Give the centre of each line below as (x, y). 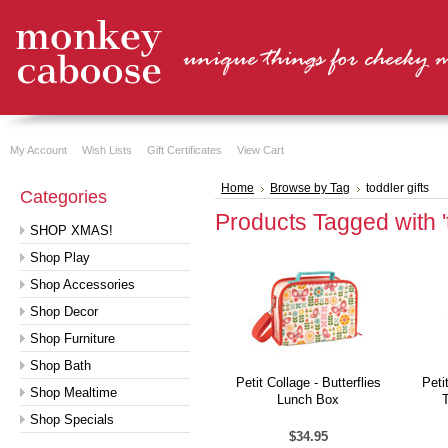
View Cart (260, 150)
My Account (38, 150)
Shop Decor (64, 311)
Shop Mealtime (73, 392)
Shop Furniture (72, 338)
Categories (63, 197)
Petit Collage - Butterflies (308, 382)
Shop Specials (72, 419)
